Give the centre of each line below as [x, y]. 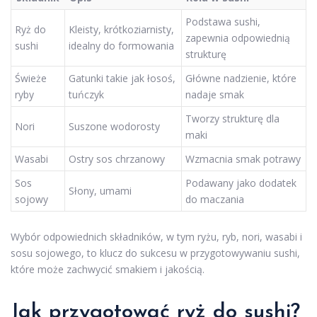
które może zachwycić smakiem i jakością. [108, 270]
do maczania [215, 199]
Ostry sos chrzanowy [117, 158]
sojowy [31, 199]
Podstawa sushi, [223, 21]
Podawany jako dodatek [241, 183]
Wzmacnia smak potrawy [243, 158]
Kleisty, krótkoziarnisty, [121, 29]
